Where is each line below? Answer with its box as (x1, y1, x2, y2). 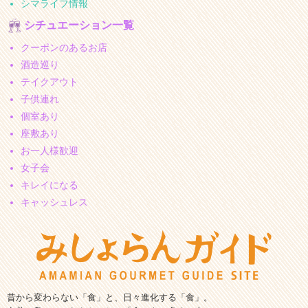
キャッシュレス (21, 196, 88, 208)
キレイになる (21, 179, 78, 190)
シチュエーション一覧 (24, 19, 134, 31)
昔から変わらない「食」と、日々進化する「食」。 (7, 292, 212, 303)
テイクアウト (21, 76, 78, 87)
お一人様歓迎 (21, 144, 78, 156)
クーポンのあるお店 (21, 41, 107, 53)
